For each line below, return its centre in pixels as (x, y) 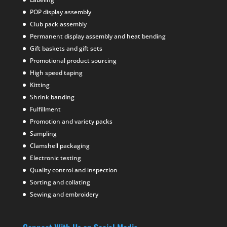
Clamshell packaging (60, 145)
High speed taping (56, 72)
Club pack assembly (58, 24)
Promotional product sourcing (73, 60)
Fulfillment (45, 109)
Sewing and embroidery (64, 194)
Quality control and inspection (73, 170)
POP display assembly (60, 12)
